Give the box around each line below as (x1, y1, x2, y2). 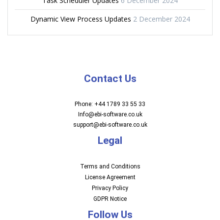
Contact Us (83, 73, 137, 84)
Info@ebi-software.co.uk (78, 111, 142, 118)
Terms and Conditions (80, 163, 140, 170)
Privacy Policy (92, 185, 128, 192)
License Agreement (84, 174, 136, 181)
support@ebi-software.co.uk (73, 121, 147, 128)
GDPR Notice (93, 195, 127, 202)
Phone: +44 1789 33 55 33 (75, 101, 145, 108)
